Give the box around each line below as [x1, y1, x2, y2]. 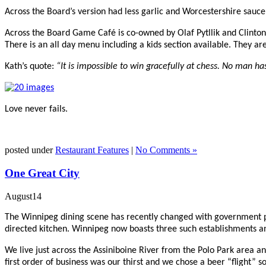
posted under [5, 145, 55, 156]
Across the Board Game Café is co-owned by [5, 28, 178, 39]
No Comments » [135, 145, 197, 156]
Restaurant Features [55, 145, 129, 156]
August [5, 191, 32, 201]
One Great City [5, 166, 80, 179]
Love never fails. [5, 104, 68, 115]
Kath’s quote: [5, 62, 56, 72]
